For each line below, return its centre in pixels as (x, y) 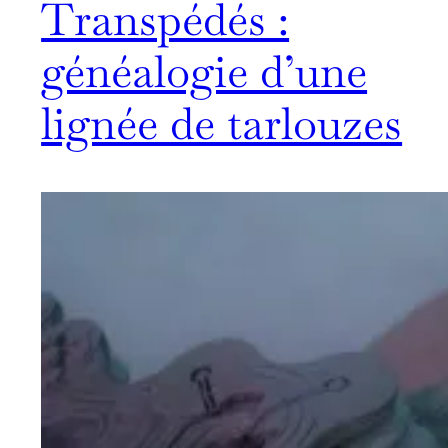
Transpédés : (165, 25)
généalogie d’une (204, 77)
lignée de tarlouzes (222, 129)
